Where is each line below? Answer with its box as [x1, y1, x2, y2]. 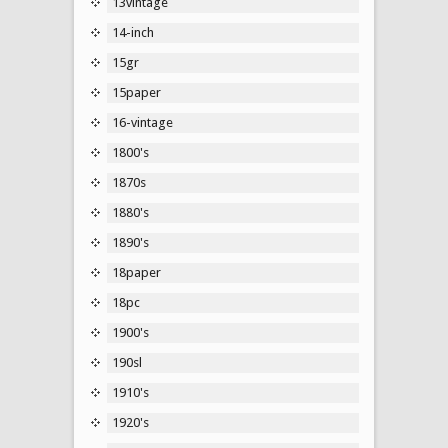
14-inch [112, 24, 154, 40]
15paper [112, 84, 161, 100]
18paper [112, 264, 161, 280]
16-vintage [112, 114, 173, 130]
